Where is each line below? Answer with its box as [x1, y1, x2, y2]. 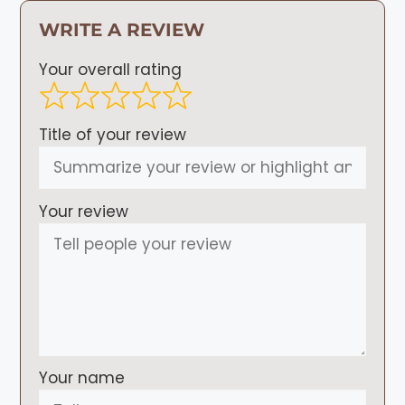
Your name [39, 367, 126, 390]
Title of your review [39, 123, 187, 146]
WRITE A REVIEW [39, 19, 205, 42]
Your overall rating [39, 59, 183, 81]
